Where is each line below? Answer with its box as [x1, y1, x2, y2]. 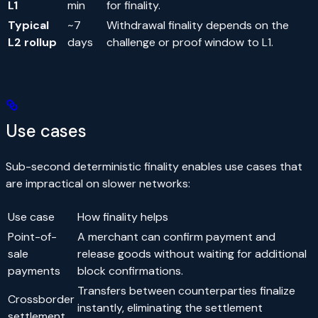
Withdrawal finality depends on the [106, 18, 289, 33]
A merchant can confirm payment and [77, 229, 275, 245]
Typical [8, 18, 49, 33]
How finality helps [77, 209, 168, 225]
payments [8, 263, 60, 279]
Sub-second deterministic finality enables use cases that [6, 159, 302, 175]
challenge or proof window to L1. [106, 35, 273, 50]
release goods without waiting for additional [77, 246, 307, 262]
